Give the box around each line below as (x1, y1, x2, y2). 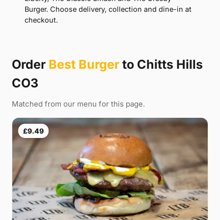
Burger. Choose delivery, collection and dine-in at (25, 5, 192, 14)
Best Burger (49, 57, 119, 72)
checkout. (25, 16, 58, 25)
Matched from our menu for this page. (12, 99, 145, 109)
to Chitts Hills (119, 57, 203, 72)
